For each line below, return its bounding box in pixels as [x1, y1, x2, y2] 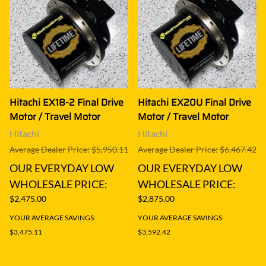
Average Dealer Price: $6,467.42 [138, 144, 256, 154]
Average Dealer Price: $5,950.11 [9, 144, 128, 154]
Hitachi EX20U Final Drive [138, 94, 251, 110]
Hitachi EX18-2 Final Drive [9, 94, 123, 110]
